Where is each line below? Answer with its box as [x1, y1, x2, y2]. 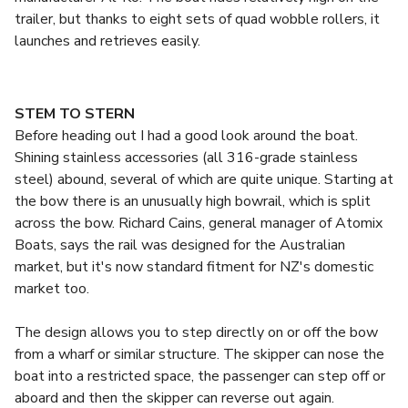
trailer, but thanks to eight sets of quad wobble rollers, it [15, 9, 380, 29]
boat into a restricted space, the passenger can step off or [15, 366, 385, 386]
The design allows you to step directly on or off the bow [15, 322, 378, 342]
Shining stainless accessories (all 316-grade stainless [15, 148, 358, 168]
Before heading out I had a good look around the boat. [15, 126, 358, 146]
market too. [15, 279, 89, 299]
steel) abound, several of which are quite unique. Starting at [15, 169, 393, 189]
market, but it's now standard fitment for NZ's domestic [15, 257, 373, 277]
